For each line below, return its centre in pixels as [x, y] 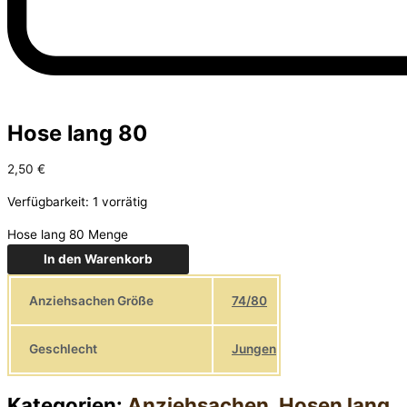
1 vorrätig [120, 201]
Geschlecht [63, 348]
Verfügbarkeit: [48, 201]
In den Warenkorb [98, 258]
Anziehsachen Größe [91, 300]
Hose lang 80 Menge [68, 234]
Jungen [254, 349]
